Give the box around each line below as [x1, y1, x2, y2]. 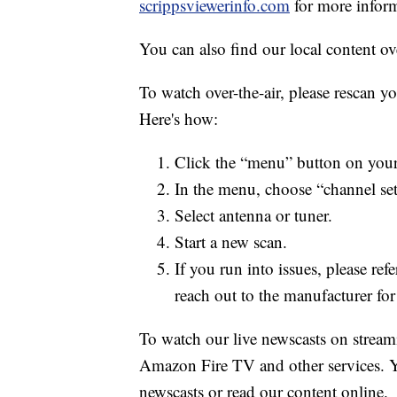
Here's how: [139, 107, 218, 130]
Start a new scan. [175, 230, 287, 253]
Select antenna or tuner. [175, 204, 332, 227]
